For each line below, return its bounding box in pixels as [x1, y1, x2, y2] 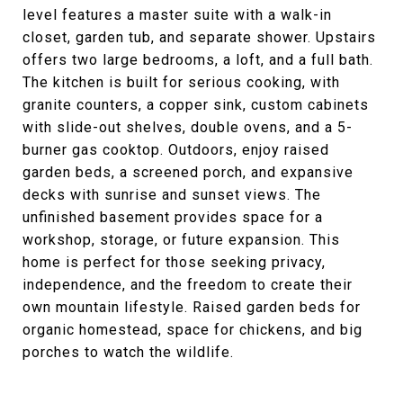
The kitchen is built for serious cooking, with [22, 73, 340, 91]
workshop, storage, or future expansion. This [22, 230, 340, 248]
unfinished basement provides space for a [22, 208, 323, 226]
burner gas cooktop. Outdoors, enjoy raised [22, 140, 329, 158]
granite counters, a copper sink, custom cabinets [22, 95, 369, 113]
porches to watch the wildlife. [22, 343, 234, 361]
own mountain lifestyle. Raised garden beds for [22, 298, 361, 316]
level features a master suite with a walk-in [22, 5, 332, 23]
